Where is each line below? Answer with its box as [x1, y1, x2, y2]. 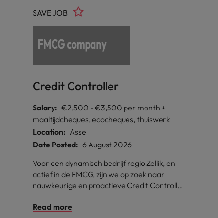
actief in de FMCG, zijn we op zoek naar [33, 169, 164, 179]
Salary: [33, 103, 57, 112]
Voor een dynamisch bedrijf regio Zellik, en [33, 158, 175, 168]
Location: [33, 127, 66, 137]
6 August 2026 [82, 140, 132, 149]
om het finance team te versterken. [33, 192, 155, 201]
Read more [33, 202, 72, 212]
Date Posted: [33, 140, 78, 149]
